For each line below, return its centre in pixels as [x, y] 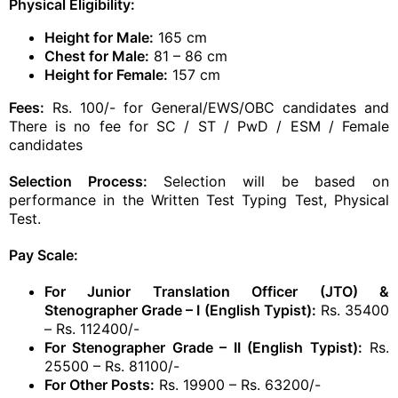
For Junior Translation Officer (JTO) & [217, 291]
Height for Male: [99, 37]
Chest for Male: [97, 56]
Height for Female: [106, 75]
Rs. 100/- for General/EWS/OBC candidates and [217, 107]
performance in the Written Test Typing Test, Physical [199, 200]
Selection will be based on [268, 181]
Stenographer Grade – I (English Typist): [180, 310]
